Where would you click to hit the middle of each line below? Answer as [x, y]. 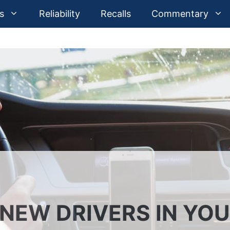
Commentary [180, 14]
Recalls [116, 14]
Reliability [60, 14]
